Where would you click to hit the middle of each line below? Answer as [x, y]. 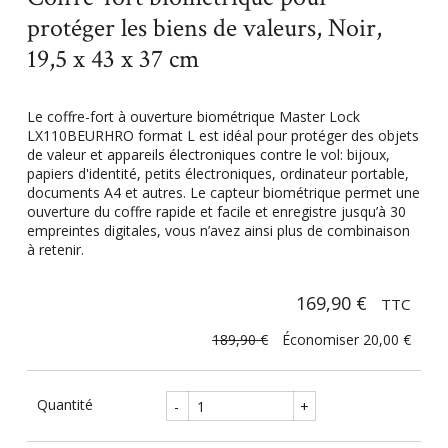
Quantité [64, 404]
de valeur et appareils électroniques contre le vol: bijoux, [208, 155]
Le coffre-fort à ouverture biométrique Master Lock [193, 117]
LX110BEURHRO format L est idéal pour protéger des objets [222, 136]
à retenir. [55, 250]
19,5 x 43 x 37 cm [112, 58]
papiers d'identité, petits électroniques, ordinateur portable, [217, 174]
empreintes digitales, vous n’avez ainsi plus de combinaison [218, 231]
